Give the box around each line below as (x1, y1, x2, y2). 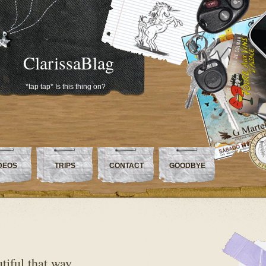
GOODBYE (169, 161, 205, 170)
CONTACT (109, 161, 144, 170)
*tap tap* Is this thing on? (26, 83, 106, 91)
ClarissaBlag (23, 50, 114, 74)
